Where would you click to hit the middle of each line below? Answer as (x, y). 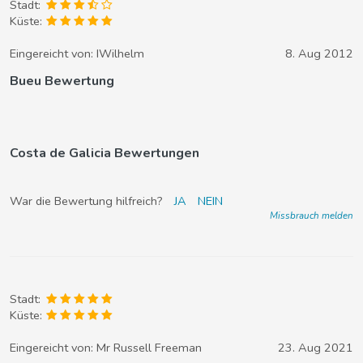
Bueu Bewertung (62, 81)
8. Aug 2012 (319, 53)
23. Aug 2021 (316, 348)
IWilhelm (120, 53)
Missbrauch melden (312, 216)
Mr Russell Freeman (149, 348)
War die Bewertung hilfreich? (88, 201)
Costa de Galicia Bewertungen (105, 153)
